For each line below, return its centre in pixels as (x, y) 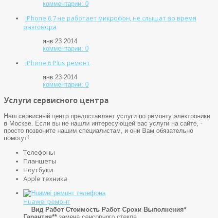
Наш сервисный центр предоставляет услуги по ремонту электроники (107, 116)
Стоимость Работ (93, 209)
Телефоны (39, 152)
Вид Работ (47, 209)
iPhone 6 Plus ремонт (58, 63)
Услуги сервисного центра (56, 100)
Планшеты (40, 161)
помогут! (17, 138)
